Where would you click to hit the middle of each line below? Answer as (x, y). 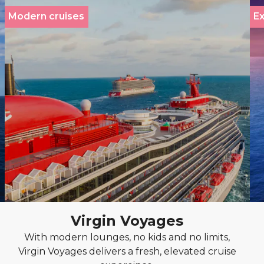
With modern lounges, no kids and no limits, (127, 237)
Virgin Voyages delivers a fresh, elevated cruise (127, 251)
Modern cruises (47, 16)
